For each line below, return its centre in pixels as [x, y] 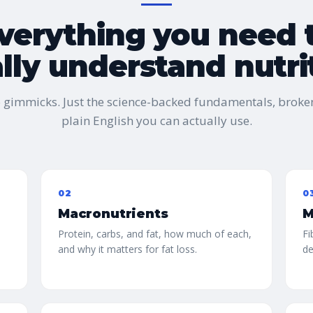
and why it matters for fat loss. [128, 249]
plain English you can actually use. [156, 121]
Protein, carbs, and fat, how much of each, [155, 234]
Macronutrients [113, 214]
